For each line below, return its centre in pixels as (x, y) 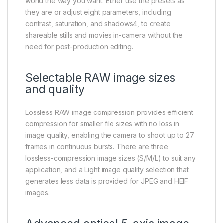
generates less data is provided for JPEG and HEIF (107, 181)
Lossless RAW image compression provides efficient (110, 112)
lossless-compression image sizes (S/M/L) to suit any (111, 158)
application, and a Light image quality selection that (107, 170)
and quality (55, 89)
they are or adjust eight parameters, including (98, 12)
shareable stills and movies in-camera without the (104, 35)
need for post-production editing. (79, 47)
